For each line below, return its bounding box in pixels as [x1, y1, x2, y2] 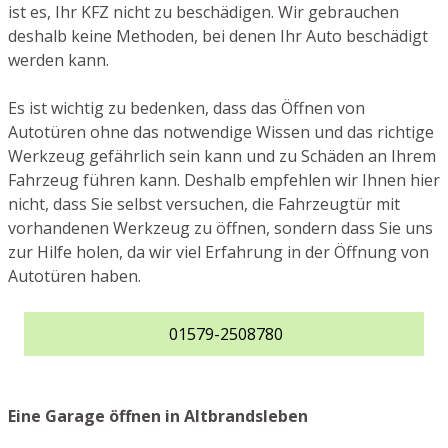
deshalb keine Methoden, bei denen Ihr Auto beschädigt [8, 25, 428, 48]
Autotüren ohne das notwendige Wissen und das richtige [8, 121, 434, 144]
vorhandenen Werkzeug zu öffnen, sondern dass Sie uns [8, 217, 433, 240]
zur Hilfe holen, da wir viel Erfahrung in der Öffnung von [8, 241, 429, 264]
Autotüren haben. [8, 265, 141, 288]
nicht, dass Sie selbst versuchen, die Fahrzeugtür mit [8, 193, 400, 216]
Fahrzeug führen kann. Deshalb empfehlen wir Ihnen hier [8, 169, 440, 192]
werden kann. [8, 49, 109, 72]
